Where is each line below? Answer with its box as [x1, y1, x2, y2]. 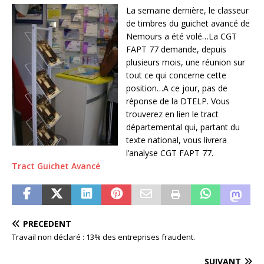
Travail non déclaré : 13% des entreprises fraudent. [12, 232, 195, 243]
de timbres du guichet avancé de [126, 18, 250, 29]
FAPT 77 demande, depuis [126, 44, 226, 55]
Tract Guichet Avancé [12, 160, 100, 172]
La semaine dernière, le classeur [126, 5, 249, 16]
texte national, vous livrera [126, 134, 227, 146]
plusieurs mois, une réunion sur [126, 57, 245, 68]
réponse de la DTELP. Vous [126, 95, 230, 107]
